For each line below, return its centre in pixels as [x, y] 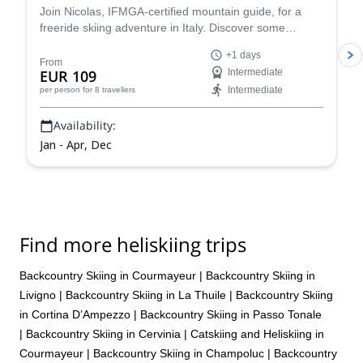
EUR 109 [68, 76]
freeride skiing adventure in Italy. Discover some [162, 28]
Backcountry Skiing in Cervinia [103, 333]
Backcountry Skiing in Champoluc [179, 353]
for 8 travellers [109, 90]
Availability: [85, 125]
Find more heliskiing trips [133, 244]
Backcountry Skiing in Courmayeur [108, 275]
